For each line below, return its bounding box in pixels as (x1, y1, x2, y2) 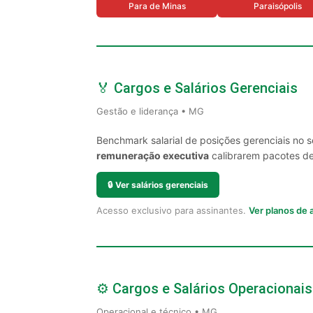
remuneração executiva (96, 150, 209, 161)
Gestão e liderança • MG (96, 105, 204, 117)
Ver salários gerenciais (115, 180, 208, 190)
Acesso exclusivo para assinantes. (96, 205, 249, 216)
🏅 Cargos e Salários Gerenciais (96, 80, 298, 96)
